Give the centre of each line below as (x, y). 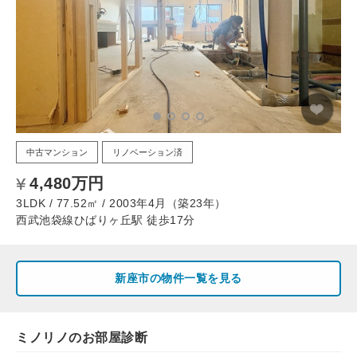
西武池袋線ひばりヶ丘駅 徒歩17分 (106, 220)
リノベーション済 (147, 152)
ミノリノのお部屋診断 (82, 337)
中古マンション (57, 152)
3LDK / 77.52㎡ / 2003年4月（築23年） (121, 203)
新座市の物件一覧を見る (178, 278)
